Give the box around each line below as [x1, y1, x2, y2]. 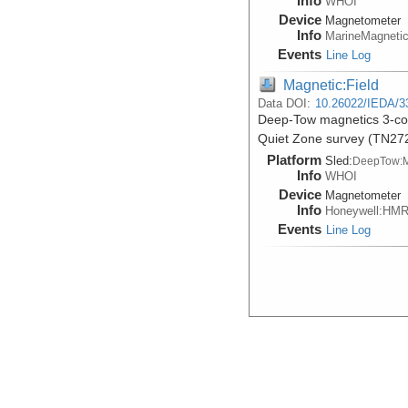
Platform [267, 151, 322, 168]
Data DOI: [258, 96, 315, 110]
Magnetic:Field [283, 76, 380, 93]
